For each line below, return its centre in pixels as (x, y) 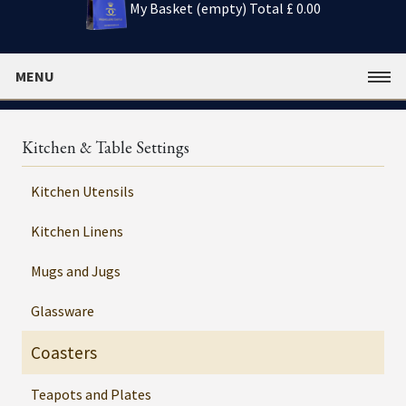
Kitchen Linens (77, 231)
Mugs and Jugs (76, 271)
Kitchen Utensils (82, 191)
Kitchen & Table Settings (106, 147)
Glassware (63, 310)
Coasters (64, 352)
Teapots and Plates (91, 394)
